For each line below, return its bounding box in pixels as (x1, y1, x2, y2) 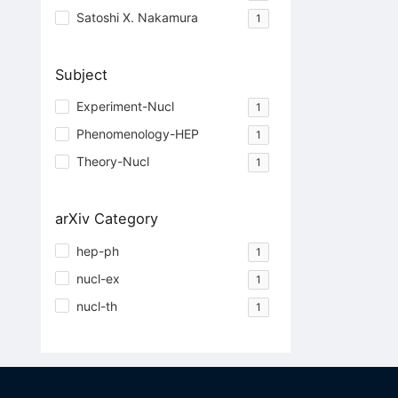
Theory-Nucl (76, 154, 149, 170)
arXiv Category (54, 210, 158, 228)
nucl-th (76, 298, 117, 314)
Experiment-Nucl (76, 99, 174, 115)
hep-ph (76, 243, 119, 259)
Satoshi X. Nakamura (76, 10, 198, 26)
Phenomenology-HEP (76, 126, 199, 142)
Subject (54, 66, 107, 84)
